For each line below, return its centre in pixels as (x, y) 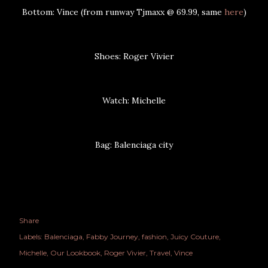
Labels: (31, 236)
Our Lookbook (75, 252)
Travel (160, 252)
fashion (154, 236)
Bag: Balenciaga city (134, 144)
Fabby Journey (112, 236)
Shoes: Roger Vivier (134, 56)
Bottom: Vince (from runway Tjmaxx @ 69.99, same (123, 12)
